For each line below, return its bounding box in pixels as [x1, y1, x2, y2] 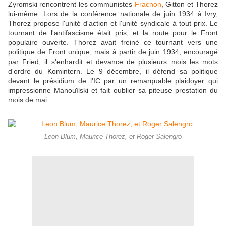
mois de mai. [8, 96, 51, 104]
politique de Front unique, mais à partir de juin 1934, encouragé [8, 48, 218, 56]
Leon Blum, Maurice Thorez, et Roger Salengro [44, 133, 182, 141]
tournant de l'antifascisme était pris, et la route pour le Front [8, 29, 218, 37]
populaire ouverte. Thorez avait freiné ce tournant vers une [8, 38, 218, 47]
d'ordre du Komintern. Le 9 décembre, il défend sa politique [8, 67, 218, 76]
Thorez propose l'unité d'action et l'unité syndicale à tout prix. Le [8, 19, 218, 28]
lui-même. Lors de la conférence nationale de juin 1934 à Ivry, [8, 10, 218, 18]
